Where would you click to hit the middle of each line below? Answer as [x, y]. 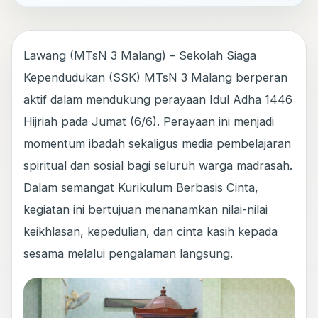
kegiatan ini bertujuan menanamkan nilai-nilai [146, 210]
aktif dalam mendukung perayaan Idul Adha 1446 [158, 100]
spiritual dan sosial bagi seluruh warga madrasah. [158, 166]
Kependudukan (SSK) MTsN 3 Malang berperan [155, 78]
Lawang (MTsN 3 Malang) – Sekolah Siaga [140, 56]
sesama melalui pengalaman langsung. [128, 254]
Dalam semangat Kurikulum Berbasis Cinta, [141, 188]
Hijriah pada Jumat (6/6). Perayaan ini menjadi [149, 122]
